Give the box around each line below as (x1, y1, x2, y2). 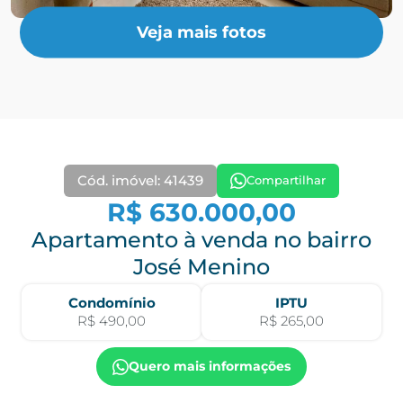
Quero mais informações (129, 358, 291, 374)
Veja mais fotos (137, 22, 266, 42)
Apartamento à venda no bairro (31, 227, 372, 253)
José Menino (133, 254, 270, 280)
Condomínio (67, 294, 156, 311)
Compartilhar (246, 174, 326, 187)
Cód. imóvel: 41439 (77, 172, 203, 189)
